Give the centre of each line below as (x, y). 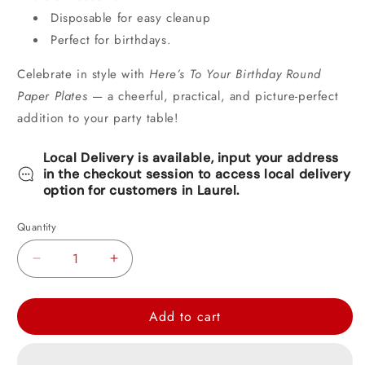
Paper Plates (53, 96)
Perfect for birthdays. (111, 40)
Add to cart (185, 316)
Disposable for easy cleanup (131, 18)
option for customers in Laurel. (141, 190)
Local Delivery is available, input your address (191, 157)
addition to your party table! (98, 118)
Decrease (64, 268)
